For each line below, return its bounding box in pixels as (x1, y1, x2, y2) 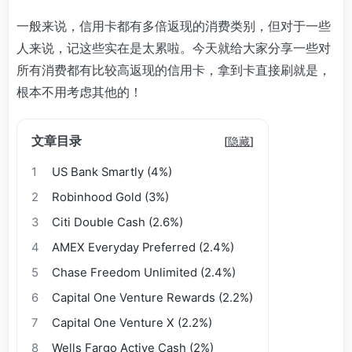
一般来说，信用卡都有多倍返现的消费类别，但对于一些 (16, 18, 331, 34)
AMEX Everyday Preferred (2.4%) (52, 240, 235, 255)
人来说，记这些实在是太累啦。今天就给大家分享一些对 (16, 40, 331, 56)
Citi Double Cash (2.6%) (52, 215, 184, 229)
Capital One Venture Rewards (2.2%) (52, 291, 254, 305)
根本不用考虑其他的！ (16, 84, 142, 100)
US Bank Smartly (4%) (52, 165, 173, 179)
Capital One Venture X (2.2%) (52, 316, 213, 330)
